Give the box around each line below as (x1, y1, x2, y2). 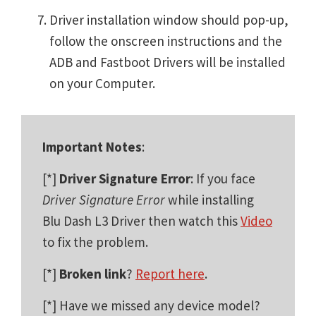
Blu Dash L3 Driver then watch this (42, 212, 241, 229)
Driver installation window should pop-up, (49, 11, 288, 28)
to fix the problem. (42, 233, 148, 250)
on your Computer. (49, 74, 155, 92)
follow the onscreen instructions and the (49, 32, 282, 49)
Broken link (59, 265, 126, 282)
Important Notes (42, 138, 142, 155)
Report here (135, 265, 205, 282)
